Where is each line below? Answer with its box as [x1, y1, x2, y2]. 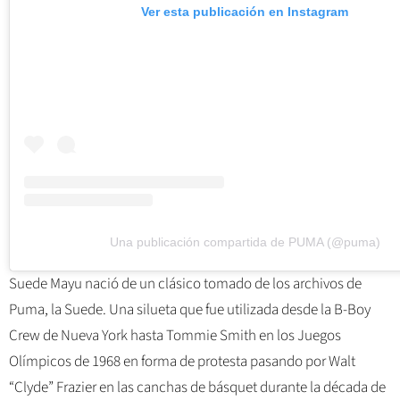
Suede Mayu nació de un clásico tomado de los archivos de [9, 272, 362, 295]
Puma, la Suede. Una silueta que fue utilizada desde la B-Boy [9, 298, 371, 321]
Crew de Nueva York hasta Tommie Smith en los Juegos [9, 324, 341, 346]
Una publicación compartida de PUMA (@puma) [109, 234, 380, 249]
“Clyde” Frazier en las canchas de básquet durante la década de [9, 376, 386, 398]
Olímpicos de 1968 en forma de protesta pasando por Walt [9, 350, 355, 372]
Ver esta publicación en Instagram [141, 4, 348, 19]
